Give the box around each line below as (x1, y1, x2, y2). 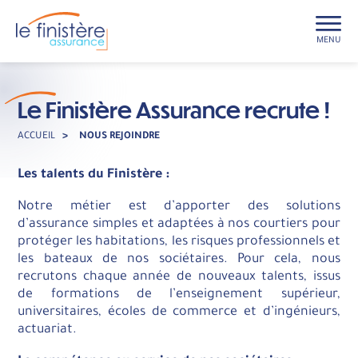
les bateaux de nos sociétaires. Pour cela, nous (18, 253, 340, 268)
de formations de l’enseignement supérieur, (18, 288, 340, 303)
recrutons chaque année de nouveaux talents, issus (18, 270, 340, 285)
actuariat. (18, 323, 78, 338)
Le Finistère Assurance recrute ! (18, 95, 331, 124)
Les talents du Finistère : (18, 168, 170, 183)
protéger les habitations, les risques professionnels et (18, 235, 340, 250)
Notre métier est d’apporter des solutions (18, 200, 340, 215)
